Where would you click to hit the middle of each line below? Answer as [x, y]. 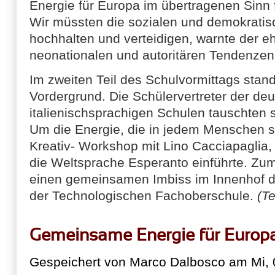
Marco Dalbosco [177, 262]
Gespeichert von [79, 262]
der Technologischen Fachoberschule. [143, 196]
